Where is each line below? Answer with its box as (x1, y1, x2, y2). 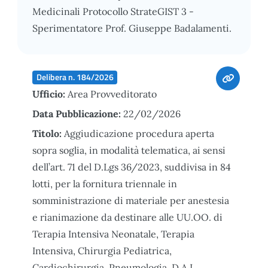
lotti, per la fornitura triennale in (32, 177, 177, 190)
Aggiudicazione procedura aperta (64, 127, 214, 139)
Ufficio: (32, 87, 68, 100)
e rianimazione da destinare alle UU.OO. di (32, 211, 223, 223)
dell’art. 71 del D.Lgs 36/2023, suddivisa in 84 (32, 160, 231, 173)
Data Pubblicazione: (32, 107, 123, 120)
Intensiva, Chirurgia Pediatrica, (32, 244, 172, 257)
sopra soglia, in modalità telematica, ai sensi (32, 144, 226, 156)
